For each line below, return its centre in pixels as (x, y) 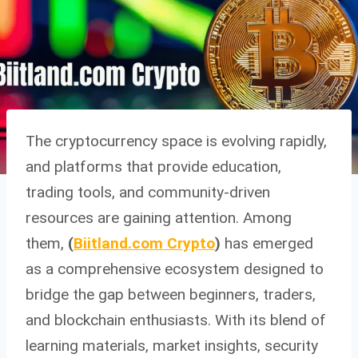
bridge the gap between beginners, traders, (171, 294)
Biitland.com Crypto (144, 243)
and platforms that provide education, (153, 166)
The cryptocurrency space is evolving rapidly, (176, 141)
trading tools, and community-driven (148, 192)
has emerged (267, 243)
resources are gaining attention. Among (159, 217)
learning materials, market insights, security (172, 345)
